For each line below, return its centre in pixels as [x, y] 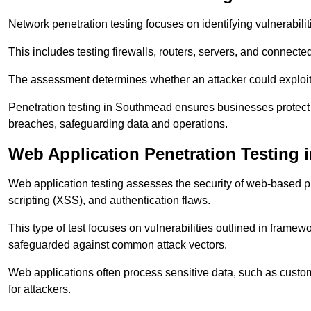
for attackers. [40, 289]
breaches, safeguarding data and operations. [118, 124]
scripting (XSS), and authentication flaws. [109, 201]
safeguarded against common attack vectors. [118, 245]
